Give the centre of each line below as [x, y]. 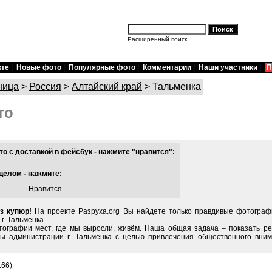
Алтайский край [107, 87]
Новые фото [39, 67]
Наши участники [228, 67]
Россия [45, 87]
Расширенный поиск [157, 39]
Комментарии [167, 67]
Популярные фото [102, 67]
